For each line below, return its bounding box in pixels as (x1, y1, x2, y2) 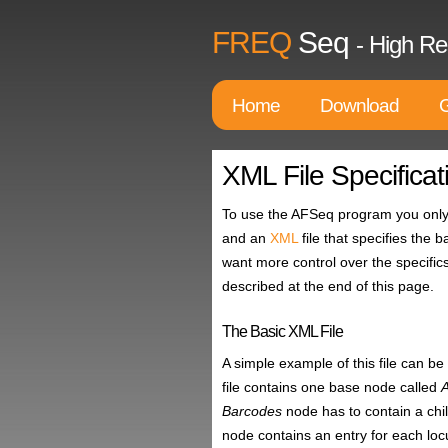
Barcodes (222, 403, 286, 419)
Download (320, 95, 399, 116)
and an (222, 230, 270, 246)
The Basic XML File (222, 323, 343, 340)
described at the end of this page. (222, 278, 434, 294)
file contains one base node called (222, 379, 441, 395)
